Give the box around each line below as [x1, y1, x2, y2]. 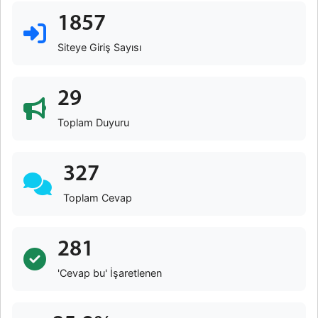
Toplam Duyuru [57, 116, 129, 128]
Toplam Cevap [63, 192, 132, 204]
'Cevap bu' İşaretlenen [57, 267, 162, 279]
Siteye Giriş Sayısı [57, 41, 141, 53]
